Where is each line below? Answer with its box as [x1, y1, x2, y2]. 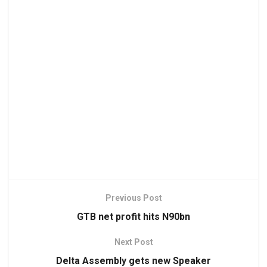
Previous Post [105, 193, 162, 203]
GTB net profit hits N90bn [77, 210, 190, 222]
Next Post [114, 237, 153, 247]
